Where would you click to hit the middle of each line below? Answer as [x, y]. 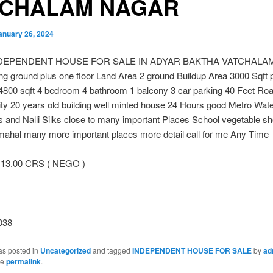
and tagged [111, 250]
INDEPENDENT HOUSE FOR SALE [192, 250]
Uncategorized [65, 250]
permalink [23, 261]
